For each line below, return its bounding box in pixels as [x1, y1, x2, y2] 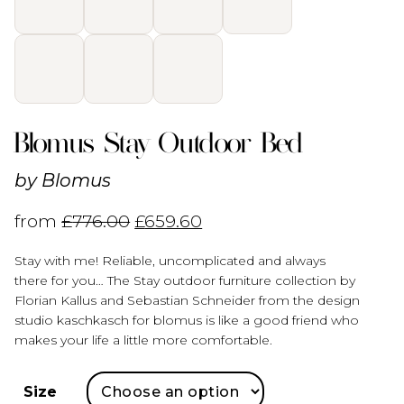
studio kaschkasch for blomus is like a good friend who [14, 312, 360, 329]
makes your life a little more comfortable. [14, 332, 273, 349]
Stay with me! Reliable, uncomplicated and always [14, 252, 326, 270]
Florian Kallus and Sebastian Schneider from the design [14, 292, 361, 309]
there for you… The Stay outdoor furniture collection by [14, 272, 356, 289]
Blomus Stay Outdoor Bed [14, 125, 305, 161]
